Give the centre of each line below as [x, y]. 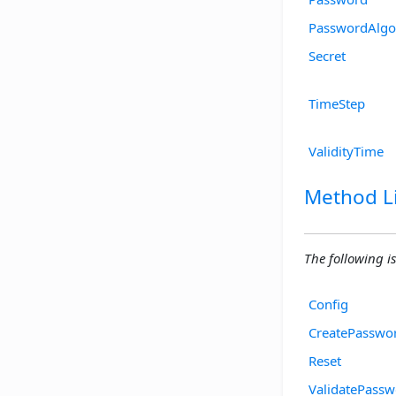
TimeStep [337, 103]
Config [328, 304]
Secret [327, 55]
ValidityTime [346, 151]
